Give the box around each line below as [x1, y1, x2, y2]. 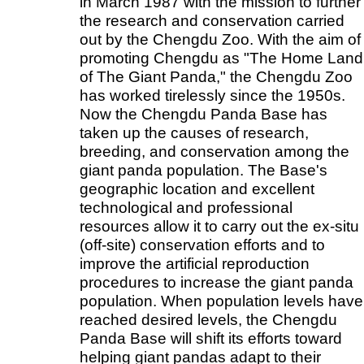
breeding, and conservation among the [80, 142, 349, 160]
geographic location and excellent [80, 180, 314, 197]
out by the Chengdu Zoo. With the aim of [80, 30, 361, 48]
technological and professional [80, 198, 292, 216]
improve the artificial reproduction [80, 254, 310, 272]
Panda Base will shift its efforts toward [80, 329, 342, 347]
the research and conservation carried [80, 11, 344, 29]
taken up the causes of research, [80, 123, 309, 141]
